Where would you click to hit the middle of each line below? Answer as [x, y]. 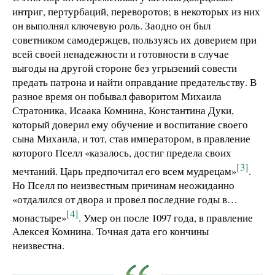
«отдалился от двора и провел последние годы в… [125, 199]
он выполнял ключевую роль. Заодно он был [111, 26]
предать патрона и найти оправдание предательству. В [134, 82]
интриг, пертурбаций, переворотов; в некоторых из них [136, 12]
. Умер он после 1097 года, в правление [166, 217]
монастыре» [39, 217]
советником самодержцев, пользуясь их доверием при [134, 40]
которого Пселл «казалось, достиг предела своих [122, 153]
